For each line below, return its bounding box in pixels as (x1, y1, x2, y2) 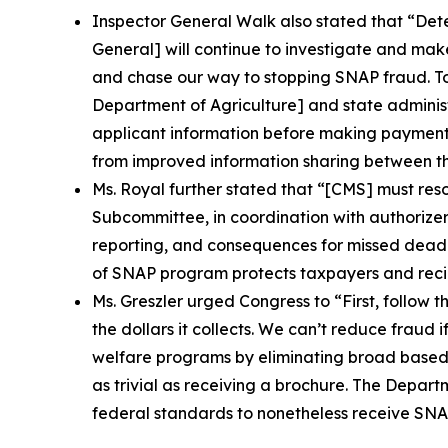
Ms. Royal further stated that (92, 179, 317, 200)
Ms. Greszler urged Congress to (92, 291, 334, 312)
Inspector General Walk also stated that (92, 11, 407, 32)
